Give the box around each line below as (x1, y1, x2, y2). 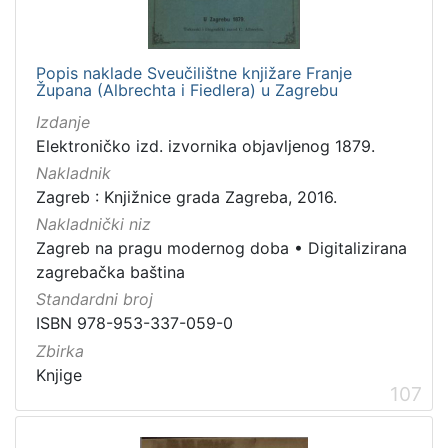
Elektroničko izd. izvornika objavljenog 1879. (36, 135, 375, 156)
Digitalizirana (308, 238, 407, 259)
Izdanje (36, 111, 90, 132)
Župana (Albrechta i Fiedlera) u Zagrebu (36, 79, 338, 100)
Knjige (36, 364, 82, 385)
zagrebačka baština (36, 262, 185, 283)
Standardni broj (36, 289, 153, 310)
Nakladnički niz (36, 214, 151, 235)
